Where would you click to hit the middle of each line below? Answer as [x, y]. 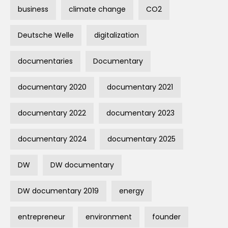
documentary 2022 [52, 113]
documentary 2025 [141, 139]
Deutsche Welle [46, 35]
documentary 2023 [140, 113]
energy [132, 191]
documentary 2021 [140, 87]
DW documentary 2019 [58, 191]
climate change [97, 9]
